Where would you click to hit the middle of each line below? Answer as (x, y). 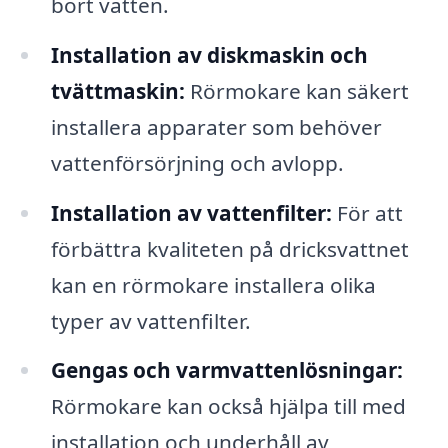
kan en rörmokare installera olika (213, 284)
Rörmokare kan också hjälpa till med (228, 406)
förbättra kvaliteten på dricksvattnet (229, 248)
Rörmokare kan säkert (296, 90)
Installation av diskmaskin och (209, 54)
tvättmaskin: (117, 90)
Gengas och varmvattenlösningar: (226, 370)
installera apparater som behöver (216, 126)
